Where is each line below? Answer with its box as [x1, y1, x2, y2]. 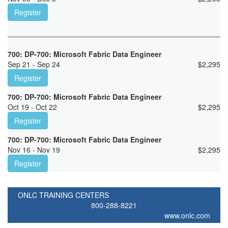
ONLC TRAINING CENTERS [18, 190, 109, 201]
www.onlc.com [164, 210, 210, 221]
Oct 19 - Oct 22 [8, 102, 57, 112]
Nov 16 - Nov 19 [8, 145, 60, 155]
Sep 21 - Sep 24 [8, 59, 60, 70]
